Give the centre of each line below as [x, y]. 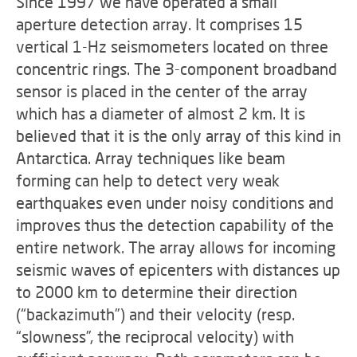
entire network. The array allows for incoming [176, 247]
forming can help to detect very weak [148, 180]
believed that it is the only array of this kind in [178, 135]
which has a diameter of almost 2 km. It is [161, 113]
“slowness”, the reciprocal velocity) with [155, 336]
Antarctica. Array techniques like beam [151, 158]
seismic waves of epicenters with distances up [178, 269]
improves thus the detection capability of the [175, 225]
